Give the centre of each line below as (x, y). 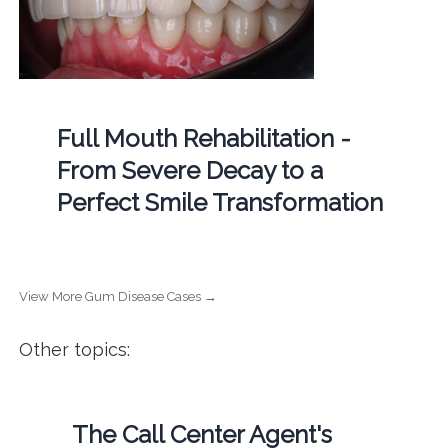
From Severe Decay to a (189, 170)
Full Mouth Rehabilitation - (203, 138)
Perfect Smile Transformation (219, 202)
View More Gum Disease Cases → (117, 296)
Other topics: (74, 349)
